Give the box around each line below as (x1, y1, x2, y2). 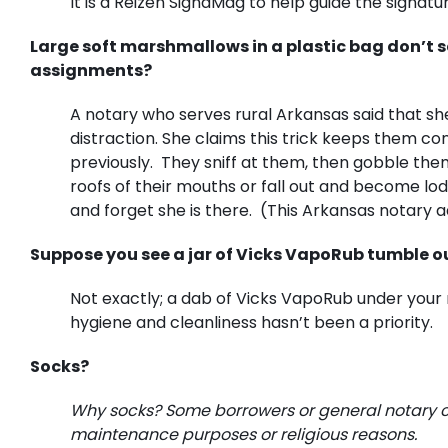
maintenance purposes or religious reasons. (70, 422, 417, 446)
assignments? (30, 58, 152, 82)
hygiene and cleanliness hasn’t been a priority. (70, 310, 433, 334)
